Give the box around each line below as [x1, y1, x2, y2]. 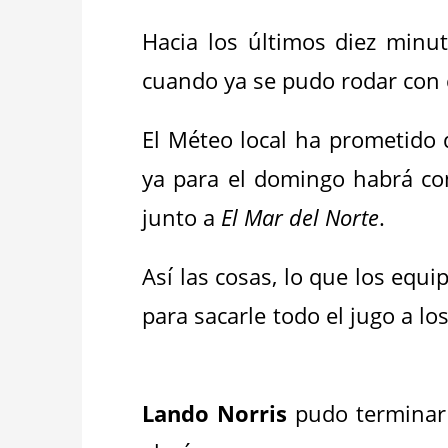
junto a [142, 202, 222, 232]
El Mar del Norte [221, 202, 380, 232]
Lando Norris [142, 398, 288, 428]
